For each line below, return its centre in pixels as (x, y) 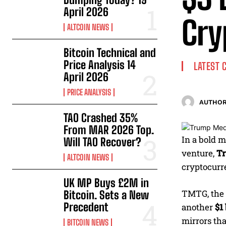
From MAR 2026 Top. (109, 130)
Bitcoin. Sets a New (106, 195)
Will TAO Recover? (103, 142)
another (198, 207)
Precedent (86, 207)
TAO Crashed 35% (101, 118)
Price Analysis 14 (100, 65)
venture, (199, 153)
